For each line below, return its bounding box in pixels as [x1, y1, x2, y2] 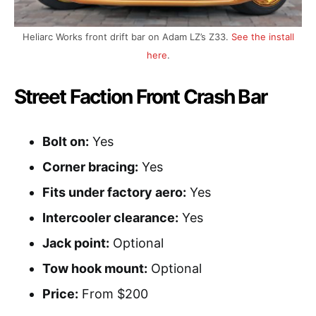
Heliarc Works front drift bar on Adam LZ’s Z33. [22, 30, 231, 42]
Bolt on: [42, 133, 89, 149]
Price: [42, 286, 78, 301]
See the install [231, 30, 294, 42]
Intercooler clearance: [42, 209, 178, 225]
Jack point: [42, 235, 109, 250]
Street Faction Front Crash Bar [14, 84, 267, 109]
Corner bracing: [42, 159, 138, 174]
